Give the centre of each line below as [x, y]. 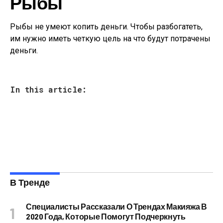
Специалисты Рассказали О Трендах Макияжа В [116, 206]
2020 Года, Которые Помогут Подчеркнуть [106, 216]
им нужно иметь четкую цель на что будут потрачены [110, 39]
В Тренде [30, 182]
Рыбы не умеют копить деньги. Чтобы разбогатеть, [106, 27]
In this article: [48, 89]
